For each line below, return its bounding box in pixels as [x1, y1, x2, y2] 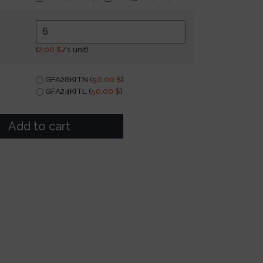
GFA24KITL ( [43, 86, 91, 96]
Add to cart [8, 119, 70, 134]
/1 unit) [62, 45, 89, 55]
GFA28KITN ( [43, 74, 92, 84]
